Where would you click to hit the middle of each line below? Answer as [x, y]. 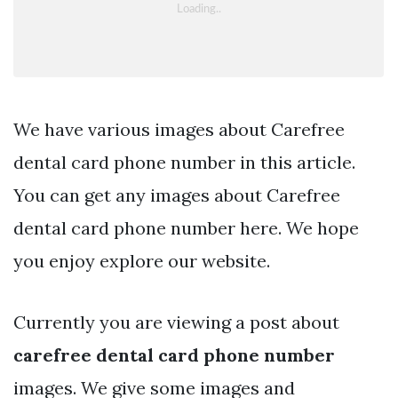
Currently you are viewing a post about [176, 322]
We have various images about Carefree [179, 129]
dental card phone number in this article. [184, 162]
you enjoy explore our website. [142, 260]
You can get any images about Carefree [177, 195]
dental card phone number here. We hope [186, 227]
